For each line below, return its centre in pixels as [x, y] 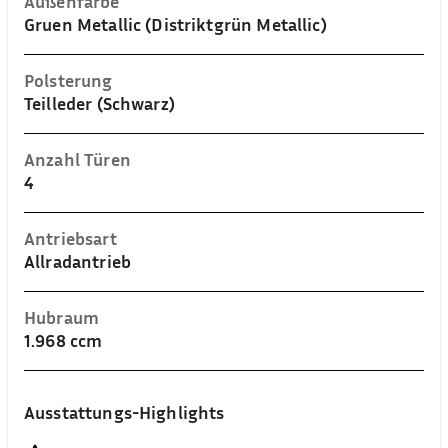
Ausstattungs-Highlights [124, 412]
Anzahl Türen [77, 159]
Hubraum [62, 317]
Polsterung [68, 80]
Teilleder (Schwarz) [99, 103]
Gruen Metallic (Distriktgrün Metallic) [175, 24]
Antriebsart [70, 238]
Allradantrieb [77, 261]
